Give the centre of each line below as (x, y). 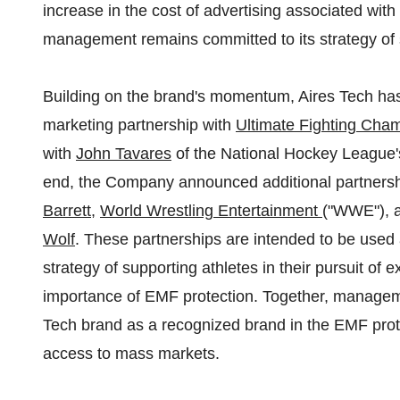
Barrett (67, 211)
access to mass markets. (131, 354)
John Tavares (124, 154)
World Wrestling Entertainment (211, 211)
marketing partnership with (139, 125)
